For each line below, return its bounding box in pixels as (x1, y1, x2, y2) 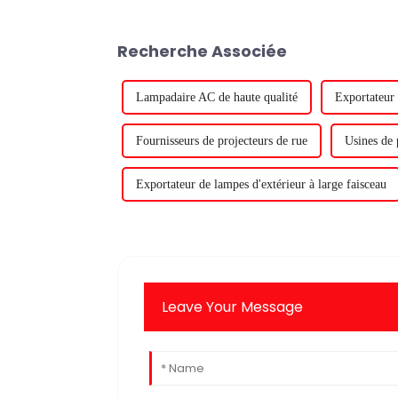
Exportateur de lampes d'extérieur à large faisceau (136, 177, 386, 191)
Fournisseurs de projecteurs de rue (136, 133, 307, 147)
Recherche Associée (117, 39, 287, 62)
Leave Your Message (162, 296, 304, 317)
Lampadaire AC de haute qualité (136, 90, 298, 104)
